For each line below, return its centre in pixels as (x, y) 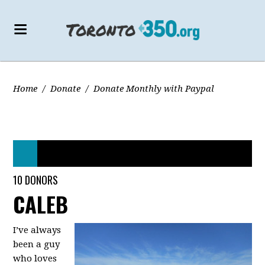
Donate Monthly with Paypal (154, 89)
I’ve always (37, 230)
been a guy (37, 244)
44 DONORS (146, 142)
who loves (35, 258)
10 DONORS (36, 180)
